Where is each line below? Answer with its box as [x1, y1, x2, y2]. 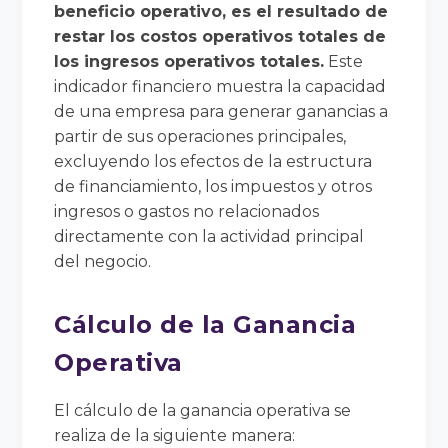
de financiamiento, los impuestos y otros [54, 176, 373, 196]
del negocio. [54, 251, 152, 271]
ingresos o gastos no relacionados [54, 201, 320, 221]
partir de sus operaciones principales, [54, 126, 347, 146]
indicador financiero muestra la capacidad [54, 76, 387, 96]
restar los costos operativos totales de [54, 26, 387, 46]
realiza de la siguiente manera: [54, 425, 296, 445]
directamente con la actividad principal [54, 226, 365, 246]
